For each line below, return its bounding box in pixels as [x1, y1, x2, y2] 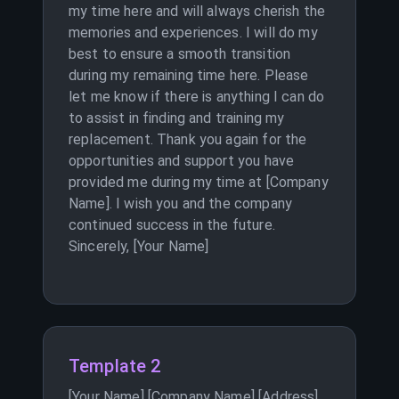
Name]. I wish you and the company [69, 195, 292, 212]
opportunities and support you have [69, 152, 295, 169]
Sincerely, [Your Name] [69, 238, 209, 255]
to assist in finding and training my [69, 110, 285, 126]
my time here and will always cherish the [69, 3, 326, 20]
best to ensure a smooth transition [69, 45, 291, 62]
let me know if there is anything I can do [69, 88, 325, 105]
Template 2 [69, 355, 161, 377]
